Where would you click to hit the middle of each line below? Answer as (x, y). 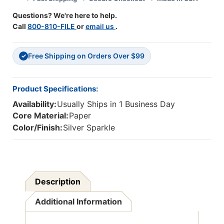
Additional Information (79, 201)
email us (100, 26)
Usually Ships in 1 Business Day (116, 104)
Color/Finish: (37, 127)
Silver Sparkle (89, 127)
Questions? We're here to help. (65, 15)
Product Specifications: (55, 89)
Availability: (34, 104)
